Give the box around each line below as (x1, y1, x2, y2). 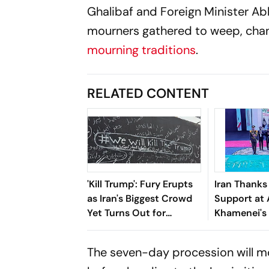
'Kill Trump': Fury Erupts (87, 177, 193, 190)
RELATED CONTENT (87, 84, 210, 102)
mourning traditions (87, 41, 196, 58)
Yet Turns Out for (87, 206, 166, 219)
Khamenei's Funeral (87, 220, 177, 234)
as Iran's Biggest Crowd (87, 192, 193, 205)
